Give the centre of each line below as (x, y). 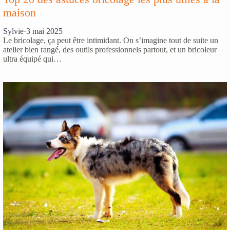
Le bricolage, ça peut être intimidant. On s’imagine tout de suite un (111, 41)
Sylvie (13, 31)
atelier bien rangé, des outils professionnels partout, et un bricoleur (110, 50)
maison (20, 12)
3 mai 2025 (44, 31)
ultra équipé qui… (32, 59)
